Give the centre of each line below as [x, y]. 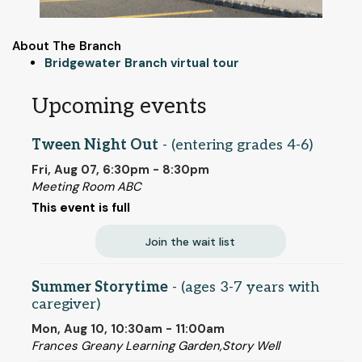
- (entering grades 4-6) [236, 145]
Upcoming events [119, 107]
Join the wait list [191, 241]
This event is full [81, 207]
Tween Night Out [95, 145]
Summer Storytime [100, 287]
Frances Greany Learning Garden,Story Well [156, 345]
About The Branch [67, 46]
